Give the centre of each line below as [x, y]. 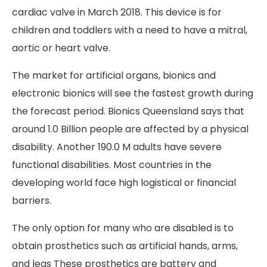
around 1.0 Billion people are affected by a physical [130, 129]
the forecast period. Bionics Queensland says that [128, 111]
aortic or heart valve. [61, 48]
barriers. [32, 200]
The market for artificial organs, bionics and [114, 75]
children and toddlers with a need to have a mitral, [130, 30]
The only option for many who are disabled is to [123, 228]
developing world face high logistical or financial [124, 182]
